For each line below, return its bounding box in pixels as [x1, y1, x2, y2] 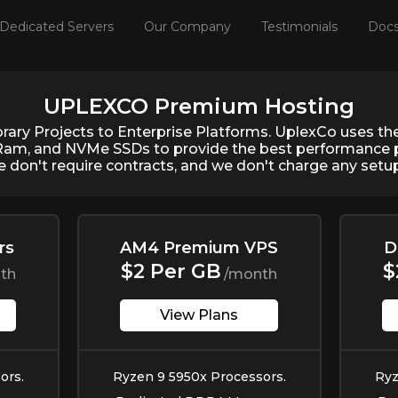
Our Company [143, 19, 231, 35]
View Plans [160, 306, 238, 323]
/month [224, 266, 277, 283]
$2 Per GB [121, 259, 221, 283]
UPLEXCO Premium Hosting [44, 93, 354, 119]
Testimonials [260, 19, 338, 35]
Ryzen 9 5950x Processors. [112, 369, 286, 385]
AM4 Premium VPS [120, 238, 278, 258]
